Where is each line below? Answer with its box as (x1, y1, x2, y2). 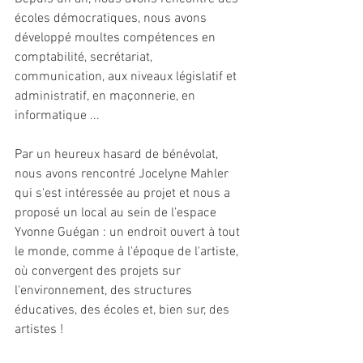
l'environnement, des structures (15, 283, 195, 300)
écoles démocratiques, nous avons (15, 11, 210, 28)
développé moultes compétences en (15, 30, 219, 47)
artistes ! (15, 322, 63, 339)
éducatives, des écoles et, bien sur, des (15, 302, 233, 319)
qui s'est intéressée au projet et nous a (15, 186, 233, 203)
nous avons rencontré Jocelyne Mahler (15, 166, 232, 183)
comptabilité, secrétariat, (15, 49, 156, 66)
